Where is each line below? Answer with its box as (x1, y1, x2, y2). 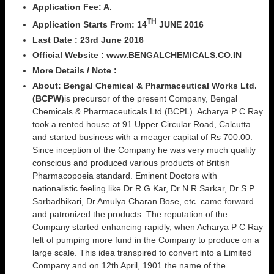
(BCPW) (32, 93, 64, 103)
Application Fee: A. (32, 2, 112, 12)
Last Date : (32, 34, 80, 45)
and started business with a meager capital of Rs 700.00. (32, 131, 253, 142)
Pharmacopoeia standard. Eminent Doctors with (32, 170, 217, 180)
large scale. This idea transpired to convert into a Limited (32, 247, 252, 257)
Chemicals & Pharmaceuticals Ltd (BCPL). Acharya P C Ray (32, 106, 263, 116)
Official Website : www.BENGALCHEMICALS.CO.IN (32, 50, 242, 60)
